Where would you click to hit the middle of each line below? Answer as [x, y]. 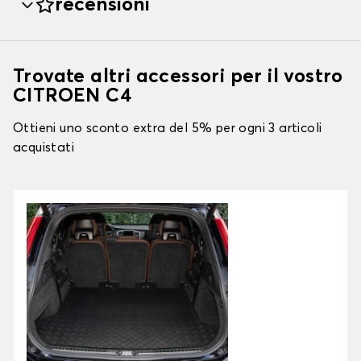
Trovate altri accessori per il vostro [178, 77]
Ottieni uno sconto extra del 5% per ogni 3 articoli [168, 129]
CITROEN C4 [72, 96]
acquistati [44, 148]
